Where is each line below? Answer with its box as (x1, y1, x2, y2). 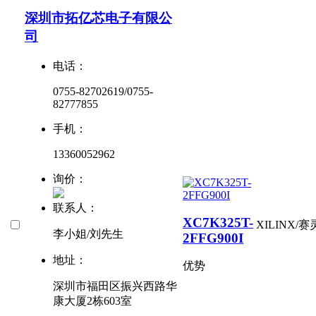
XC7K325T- (183, 214, 253, 230)
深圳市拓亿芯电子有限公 (25, 11, 172, 26)
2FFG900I (183, 230, 243, 245)
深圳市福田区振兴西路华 (53, 280, 177, 293)
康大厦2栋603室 (53, 295, 132, 308)
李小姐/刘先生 (53, 228, 123, 241)
